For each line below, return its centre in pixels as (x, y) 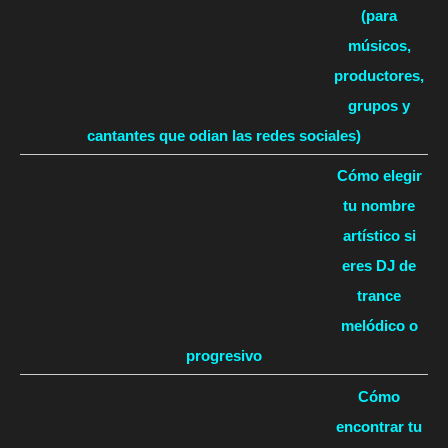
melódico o (379, 326)
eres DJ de (379, 266)
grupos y (379, 105)
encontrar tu (379, 426)
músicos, (379, 45)
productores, (379, 75)
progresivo (224, 356)
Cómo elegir (379, 176)
